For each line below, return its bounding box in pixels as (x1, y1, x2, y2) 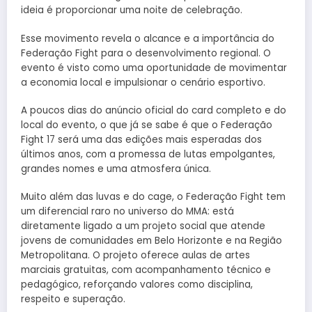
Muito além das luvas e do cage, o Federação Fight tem (21, 189, 286, 203)
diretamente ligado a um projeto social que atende (21, 219, 265, 233)
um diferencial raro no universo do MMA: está (21, 204, 234, 218)
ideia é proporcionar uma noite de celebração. (21, 3, 242, 17)
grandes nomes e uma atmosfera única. (21, 162, 211, 175)
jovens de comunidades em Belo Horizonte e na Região (21, 233, 282, 247)
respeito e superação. (21, 292, 125, 306)
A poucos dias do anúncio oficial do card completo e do (21, 103, 286, 117)
